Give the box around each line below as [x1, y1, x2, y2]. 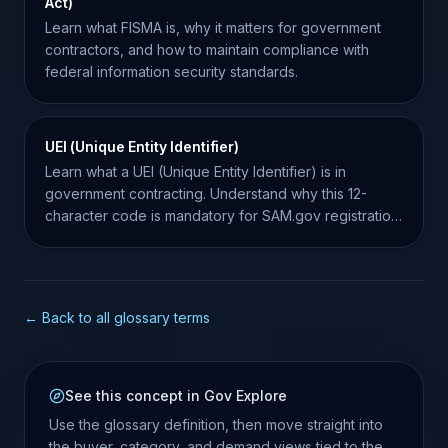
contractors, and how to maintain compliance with [45, 41, 369, 58]
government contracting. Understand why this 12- [45, 185, 367, 202]
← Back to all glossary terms [24, 309, 210, 326]
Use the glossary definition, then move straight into [49, 416, 383, 433]
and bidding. [45, 229, 127, 246]
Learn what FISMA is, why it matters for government [45, 19, 381, 36]
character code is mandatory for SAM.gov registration [45, 207, 399, 224]
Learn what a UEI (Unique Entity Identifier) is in [45, 163, 346, 180]
